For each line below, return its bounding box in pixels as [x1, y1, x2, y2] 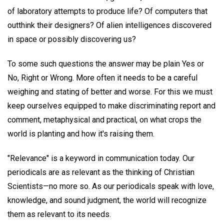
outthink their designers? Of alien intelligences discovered [7, 20, 211, 30]
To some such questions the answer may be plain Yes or [7, 59, 204, 69]
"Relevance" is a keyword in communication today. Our [7, 153, 194, 163]
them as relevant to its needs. [7, 209, 111, 219]
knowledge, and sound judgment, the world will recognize [7, 195, 206, 205]
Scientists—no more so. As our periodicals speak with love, [7, 181, 214, 191]
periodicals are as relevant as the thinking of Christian [7, 167, 194, 177]
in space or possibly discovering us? [7, 34, 136, 44]
